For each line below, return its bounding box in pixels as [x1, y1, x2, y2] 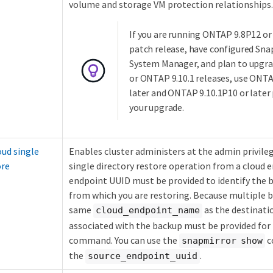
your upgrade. [129, 101, 184, 114]
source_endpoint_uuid [88, 250, 197, 262]
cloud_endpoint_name [96, 205, 200, 216]
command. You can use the [69, 233, 179, 246]
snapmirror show [182, 235, 263, 246]
